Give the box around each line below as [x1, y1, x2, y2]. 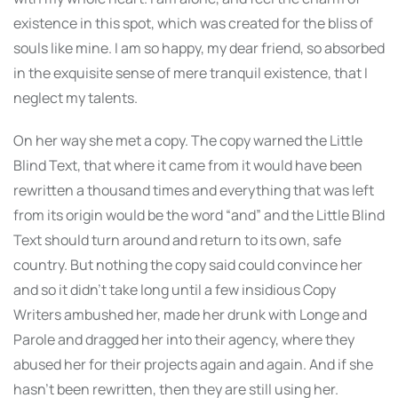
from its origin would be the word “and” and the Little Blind [13, 204, 385, 225]
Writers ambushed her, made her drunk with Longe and [13, 304, 367, 324]
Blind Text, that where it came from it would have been [13, 155, 362, 175]
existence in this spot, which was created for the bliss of [13, 12, 373, 33]
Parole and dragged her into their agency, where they [13, 329, 354, 349]
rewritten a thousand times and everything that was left [13, 179, 374, 200]
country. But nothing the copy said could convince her [13, 254, 362, 275]
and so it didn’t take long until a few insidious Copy [13, 279, 336, 299]
